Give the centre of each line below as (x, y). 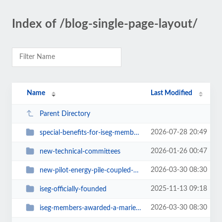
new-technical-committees (80, 151)
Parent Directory (65, 114)
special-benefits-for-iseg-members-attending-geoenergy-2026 (86, 133)
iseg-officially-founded (73, 189)
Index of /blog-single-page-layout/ (105, 24)
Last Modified (172, 93)
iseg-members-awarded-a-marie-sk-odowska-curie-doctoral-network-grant (87, 208)
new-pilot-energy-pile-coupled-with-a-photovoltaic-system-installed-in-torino (86, 170)
